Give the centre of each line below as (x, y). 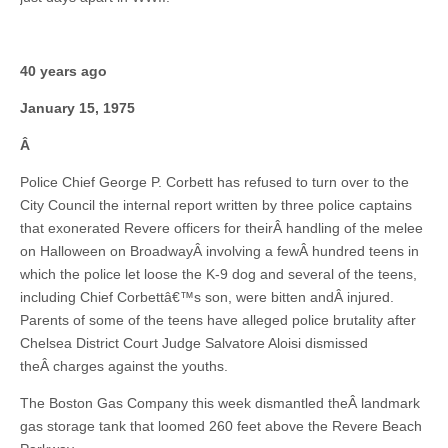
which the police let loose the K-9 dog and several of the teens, (218, 274)
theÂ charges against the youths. (124, 366)
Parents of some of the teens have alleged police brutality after (218, 320)
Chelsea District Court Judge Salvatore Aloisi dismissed (194, 343)
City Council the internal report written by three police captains (216, 205)
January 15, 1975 (77, 108)
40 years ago (63, 71)
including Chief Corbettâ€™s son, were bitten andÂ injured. (207, 297)
